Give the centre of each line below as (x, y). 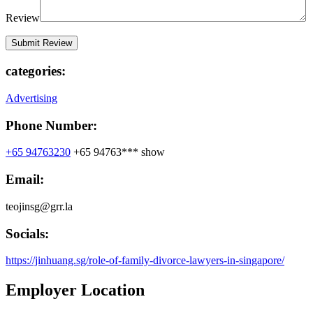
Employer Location (75, 290)
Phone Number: (51, 125)
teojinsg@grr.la (39, 206)
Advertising (31, 98)
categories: (36, 71)
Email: (25, 180)
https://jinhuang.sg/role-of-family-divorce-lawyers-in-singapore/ (145, 261)
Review (23, 18)
